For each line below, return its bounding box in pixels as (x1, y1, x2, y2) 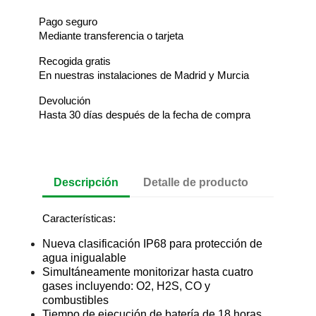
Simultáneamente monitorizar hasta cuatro (42, 265, 253, 278)
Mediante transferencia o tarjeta (39, 29, 183, 42)
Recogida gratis (39, 54, 111, 67)
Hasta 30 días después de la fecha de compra (39, 108, 250, 121)
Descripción (54, 176, 119, 188)
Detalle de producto (143, 176, 249, 188)
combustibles (42, 293, 109, 306)
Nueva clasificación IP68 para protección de (42, 237, 262, 250)
